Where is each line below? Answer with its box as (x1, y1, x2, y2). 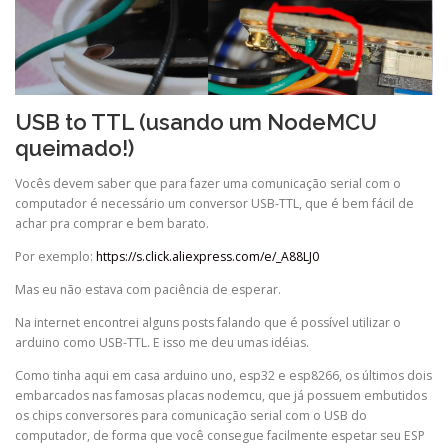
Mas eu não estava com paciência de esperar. (15, 280, 281, 298)
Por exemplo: (15, 247, 96, 265)
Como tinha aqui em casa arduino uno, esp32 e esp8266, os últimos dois (15, 367, 432, 385)
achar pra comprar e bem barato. (15, 214, 209, 232)
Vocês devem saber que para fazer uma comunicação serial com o (15, 174, 401, 192)
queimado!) (15, 134, 134, 161)
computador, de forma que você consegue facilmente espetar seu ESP (15, 427, 425, 445)
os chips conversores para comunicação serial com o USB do (15, 407, 367, 425)
